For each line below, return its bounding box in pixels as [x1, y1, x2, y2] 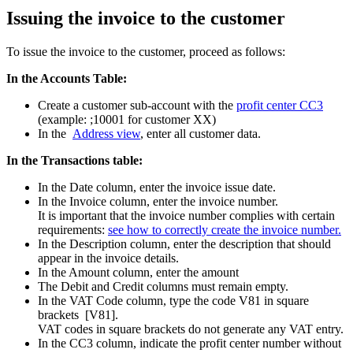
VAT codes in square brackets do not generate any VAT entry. [38, 321, 344, 336]
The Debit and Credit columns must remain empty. [38, 279, 288, 293]
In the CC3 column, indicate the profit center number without [38, 336, 341, 350]
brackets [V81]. [38, 307, 121, 321]
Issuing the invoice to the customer [6, 7, 285, 28]
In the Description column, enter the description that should [38, 236, 331, 251]
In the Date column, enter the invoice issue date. [38, 180, 276, 194]
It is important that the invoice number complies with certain [38, 208, 335, 222]
